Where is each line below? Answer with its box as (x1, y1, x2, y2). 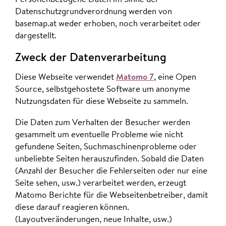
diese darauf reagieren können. (15, 203, 129, 212)
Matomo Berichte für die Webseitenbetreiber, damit (15, 191, 208, 200)
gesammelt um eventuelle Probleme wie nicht (15, 130, 183, 139)
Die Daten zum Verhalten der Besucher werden (15, 118, 190, 127)
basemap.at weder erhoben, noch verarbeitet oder (15, 20, 201, 29)
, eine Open (154, 73, 196, 82)
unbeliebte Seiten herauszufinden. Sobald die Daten (15, 154, 204, 163)
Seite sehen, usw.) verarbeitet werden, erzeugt (15, 179, 186, 188)
